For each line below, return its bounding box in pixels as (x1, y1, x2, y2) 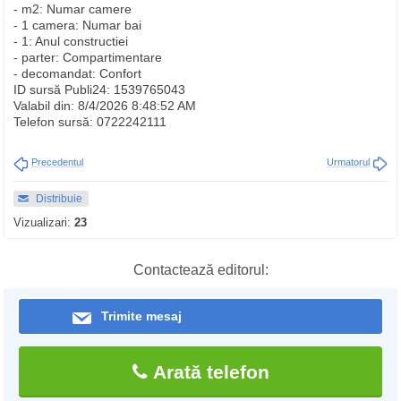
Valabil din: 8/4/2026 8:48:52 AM (13, 98, 196, 113)
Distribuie (36, 192, 82, 205)
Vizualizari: (13, 216, 74, 229)
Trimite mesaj (101, 309, 182, 323)
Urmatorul (327, 157, 370, 167)
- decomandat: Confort (13, 66, 141, 81)
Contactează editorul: (132, 262, 269, 277)
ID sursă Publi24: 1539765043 (13, 82, 185, 97)
